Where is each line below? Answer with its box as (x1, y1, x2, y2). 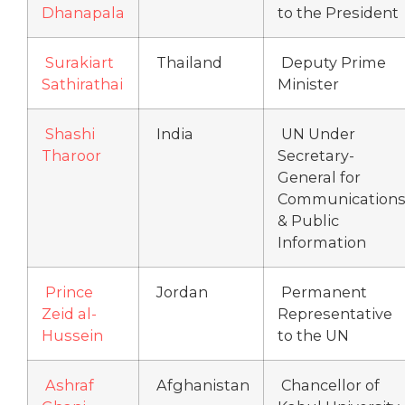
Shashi (45, 125, 95, 144)
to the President (278, 4, 399, 23)
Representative (278, 305, 392, 324)
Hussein (42, 326, 103, 345)
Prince (45, 283, 93, 302)
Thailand (153, 53, 222, 72)
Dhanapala (42, 4, 125, 23)
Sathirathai (42, 75, 123, 94)
